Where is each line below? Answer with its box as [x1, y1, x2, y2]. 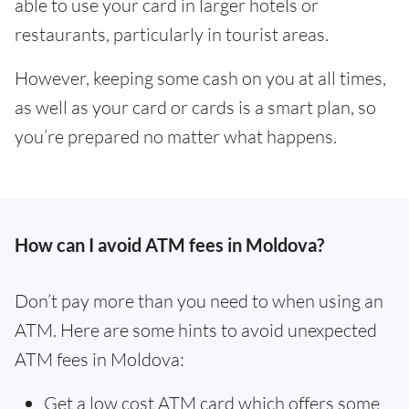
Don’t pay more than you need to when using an [15, 288, 383, 312]
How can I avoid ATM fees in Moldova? [15, 233, 324, 256]
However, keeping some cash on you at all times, [15, 66, 386, 89]
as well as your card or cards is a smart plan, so [15, 95, 376, 119]
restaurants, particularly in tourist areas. [15, 22, 329, 46]
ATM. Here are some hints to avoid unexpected [15, 318, 377, 341]
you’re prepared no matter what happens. [15, 124, 337, 148]
